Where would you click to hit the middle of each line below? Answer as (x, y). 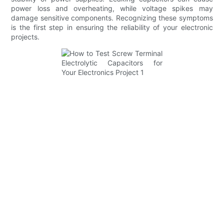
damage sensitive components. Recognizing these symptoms (112, 18)
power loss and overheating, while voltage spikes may (112, 8)
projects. (25, 37)
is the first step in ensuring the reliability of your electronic (112, 27)
